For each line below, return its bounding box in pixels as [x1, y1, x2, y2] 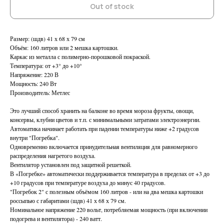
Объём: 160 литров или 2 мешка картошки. [10, 43, 118, 52]
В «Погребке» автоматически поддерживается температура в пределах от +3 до [10, 169, 209, 178]
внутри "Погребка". [10, 133, 59, 142]
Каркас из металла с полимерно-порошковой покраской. [10, 52, 150, 61]
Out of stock [90, 1, 134, 11]
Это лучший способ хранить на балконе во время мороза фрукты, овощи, [10, 106, 194, 115]
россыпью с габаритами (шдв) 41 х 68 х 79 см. [10, 196, 126, 205]
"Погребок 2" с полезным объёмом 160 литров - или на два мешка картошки [10, 187, 203, 196]
